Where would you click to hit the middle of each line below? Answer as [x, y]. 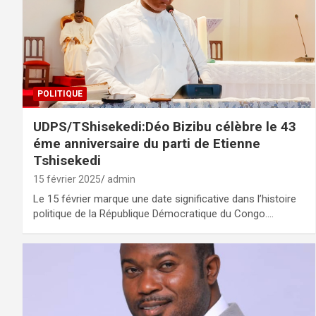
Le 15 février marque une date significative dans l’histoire [165, 199]
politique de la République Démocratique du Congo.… [153, 213]
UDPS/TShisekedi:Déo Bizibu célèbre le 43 [165, 126]
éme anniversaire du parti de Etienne [147, 143]
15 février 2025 [67, 179]
